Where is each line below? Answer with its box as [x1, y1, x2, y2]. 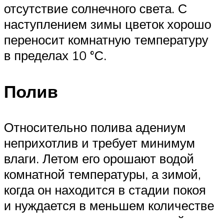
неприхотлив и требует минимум [4, 134, 195, 151]
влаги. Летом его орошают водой [4, 150, 194, 166]
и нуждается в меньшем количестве [4, 197, 214, 213]
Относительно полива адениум [4, 119, 186, 135]
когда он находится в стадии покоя [4, 181, 206, 197]
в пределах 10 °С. [4, 47, 107, 64]
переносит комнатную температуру [4, 32, 208, 48]
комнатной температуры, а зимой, [4, 166, 201, 182]
